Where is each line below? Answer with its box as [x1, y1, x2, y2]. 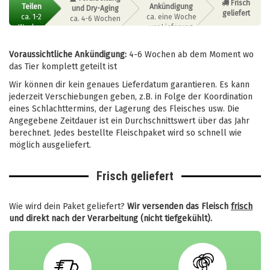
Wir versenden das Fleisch [127, 201, 231, 212]
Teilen [21, 2, 42, 11]
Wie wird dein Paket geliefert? [9, 201, 127, 212]
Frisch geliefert [96, 168, 174, 183]
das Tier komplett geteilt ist [9, 61, 117, 72]
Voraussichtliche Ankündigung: [9, 49, 127, 60]
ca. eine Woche [146, 12, 196, 21]
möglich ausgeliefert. [9, 139, 91, 150]
